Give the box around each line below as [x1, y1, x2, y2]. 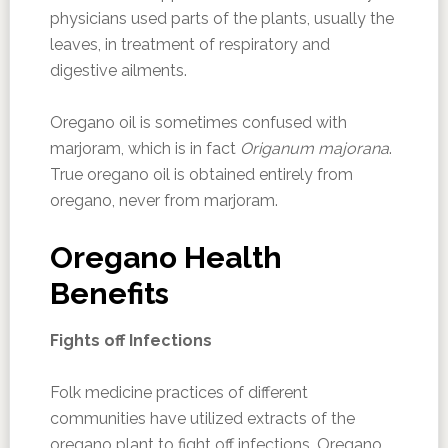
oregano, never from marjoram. [49, 191, 278, 210]
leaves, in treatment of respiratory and [49, 35, 330, 54]
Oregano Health [49, 240, 282, 275]
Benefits [49, 276, 169, 311]
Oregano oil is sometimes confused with [49, 113, 347, 132]
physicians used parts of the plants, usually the [49, 9, 394, 28]
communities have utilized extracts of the [49, 409, 355, 428]
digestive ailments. [49, 61, 187, 80]
